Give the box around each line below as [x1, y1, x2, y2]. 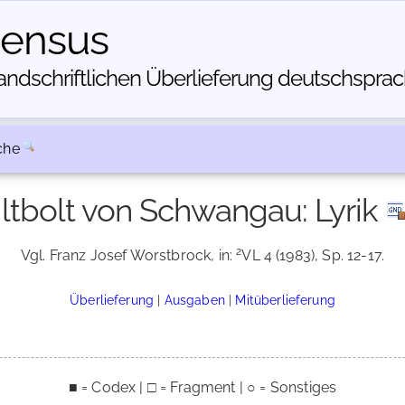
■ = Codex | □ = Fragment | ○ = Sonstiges [68, 379, 337, 396]
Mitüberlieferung [235, 292, 335, 307]
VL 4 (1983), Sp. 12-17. [241, 247, 385, 264]
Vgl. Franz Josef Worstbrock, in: [20, 247, 237, 264]
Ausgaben [164, 292, 225, 307]
